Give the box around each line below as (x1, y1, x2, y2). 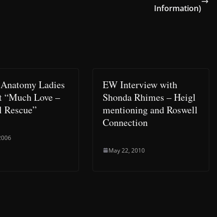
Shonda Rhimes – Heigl (103, 90, 196, 104)
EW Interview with (103, 77, 177, 91)
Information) (154, 2, 201, 14)
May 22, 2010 (108, 146, 145, 155)
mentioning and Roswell (103, 103, 198, 116)
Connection (103, 115, 148, 129)
